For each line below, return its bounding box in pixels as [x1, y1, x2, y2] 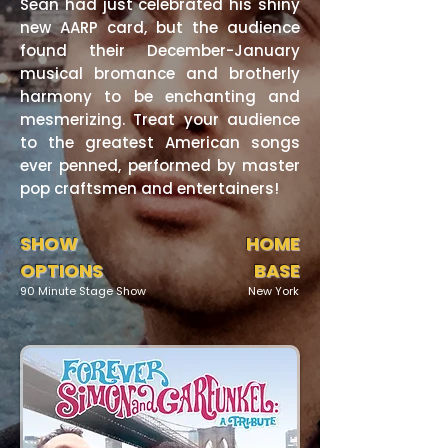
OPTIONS [20, 258, 103, 283]
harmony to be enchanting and [20, 86, 300, 107]
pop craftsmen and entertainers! [20, 178, 279, 199]
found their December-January [20, 40, 300, 61]
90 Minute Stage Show [20, 283, 146, 299]
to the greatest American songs [20, 132, 300, 153]
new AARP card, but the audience [20, 17, 300, 38]
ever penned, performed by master [20, 155, 300, 176]
